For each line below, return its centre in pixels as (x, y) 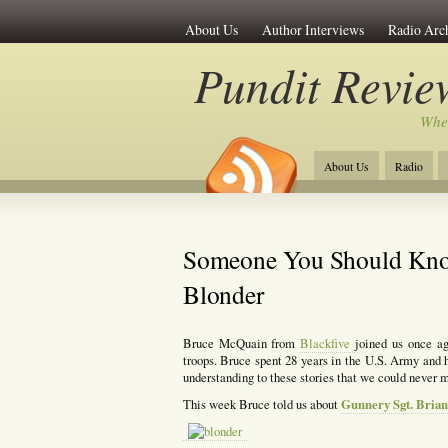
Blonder (224, 293)
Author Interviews (312, 29)
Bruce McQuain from (241, 343)
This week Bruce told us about (261, 404)
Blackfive (328, 343)
